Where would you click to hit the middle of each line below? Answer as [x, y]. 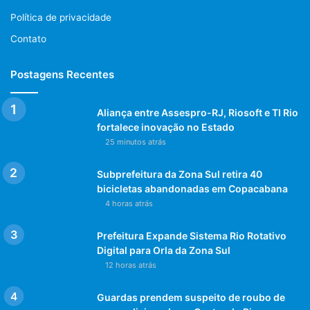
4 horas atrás [129, 203]
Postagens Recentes [62, 74]
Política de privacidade [61, 17]
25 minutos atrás [136, 142]
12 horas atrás [131, 265]
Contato [28, 38]
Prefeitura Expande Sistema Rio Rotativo [192, 235]
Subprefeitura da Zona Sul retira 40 [180, 174]
